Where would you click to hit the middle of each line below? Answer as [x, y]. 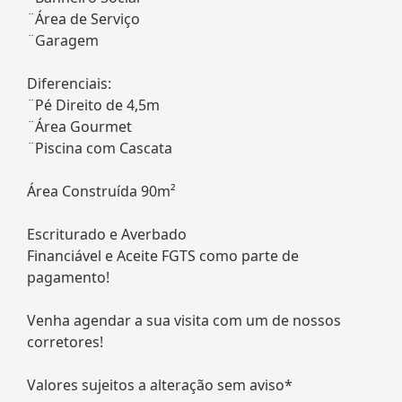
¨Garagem [63, 40]
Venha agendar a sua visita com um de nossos [184, 320]
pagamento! [68, 277]
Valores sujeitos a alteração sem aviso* [160, 385]
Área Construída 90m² [101, 191]
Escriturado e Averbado [107, 234]
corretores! [65, 341]
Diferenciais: [69, 83]
